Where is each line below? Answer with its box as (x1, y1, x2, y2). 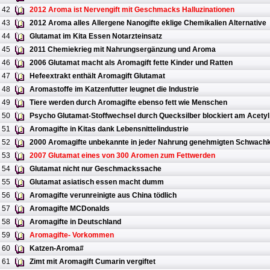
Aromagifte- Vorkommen (30, 231, 114, 240)
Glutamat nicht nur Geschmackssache (30, 165, 162, 174)
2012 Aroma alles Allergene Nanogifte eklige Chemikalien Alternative (30, 19, 266, 28)
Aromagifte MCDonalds (30, 204, 110, 213)
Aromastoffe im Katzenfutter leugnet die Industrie (30, 85, 199, 94)
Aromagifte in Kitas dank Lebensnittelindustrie (30, 125, 189, 134)
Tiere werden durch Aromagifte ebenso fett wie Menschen (30, 98, 227, 107)
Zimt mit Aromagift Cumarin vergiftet (30, 257, 155, 266)
